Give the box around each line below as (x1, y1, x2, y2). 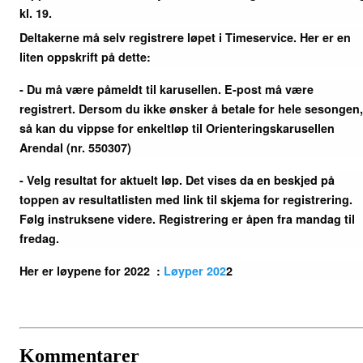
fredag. (19, 230, 59, 247)
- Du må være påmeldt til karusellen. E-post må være (19, 81, 314, 98)
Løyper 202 (164, 263, 226, 280)
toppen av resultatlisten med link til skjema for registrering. (19, 191, 352, 208)
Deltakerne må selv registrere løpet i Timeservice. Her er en (19, 29, 351, 46)
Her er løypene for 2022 (19, 263, 156, 280)
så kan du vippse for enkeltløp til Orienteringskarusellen (19, 120, 335, 137)
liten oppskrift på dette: (19, 49, 151, 66)
